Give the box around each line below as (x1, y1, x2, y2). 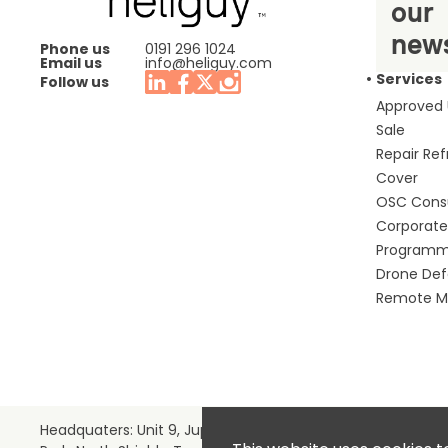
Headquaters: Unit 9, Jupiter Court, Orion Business (40, 419, 384, 440)
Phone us (40, 38, 110, 59)
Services (376, 68, 442, 89)
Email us (40, 52, 102, 73)
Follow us (40, 71, 109, 92)
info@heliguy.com (145, 52, 272, 73)
